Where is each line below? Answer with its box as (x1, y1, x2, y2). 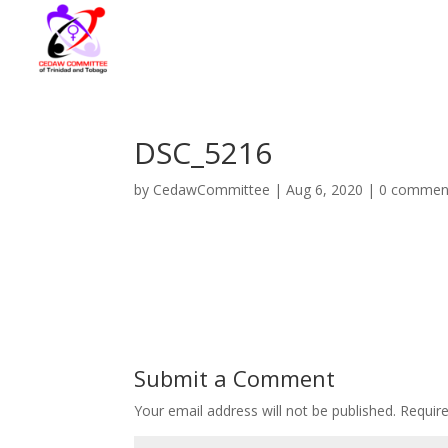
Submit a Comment (134, 363, 336, 393)
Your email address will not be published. (134, 401, 397, 420)
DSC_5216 (134, 132, 273, 173)
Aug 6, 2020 (286, 180, 364, 199)
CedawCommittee (153, 180, 271, 199)
